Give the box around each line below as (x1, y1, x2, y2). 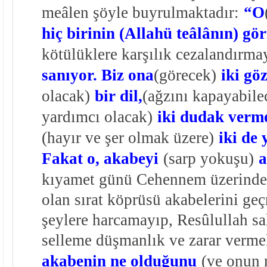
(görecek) (153, 66, 216, 84)
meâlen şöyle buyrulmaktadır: (41, 3, 239, 21)
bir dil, (94, 86, 142, 105)
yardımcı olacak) (41, 107, 153, 126)
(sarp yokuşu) (163, 149, 254, 167)
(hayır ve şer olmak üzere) (41, 128, 214, 147)
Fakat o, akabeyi (41, 149, 159, 167)
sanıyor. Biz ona (41, 66, 154, 84)
